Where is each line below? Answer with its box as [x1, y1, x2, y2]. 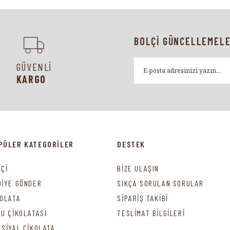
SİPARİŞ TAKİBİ [117, 193, 168, 203]
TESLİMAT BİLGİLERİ [117, 208, 185, 218]
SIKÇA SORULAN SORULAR [117, 178, 204, 188]
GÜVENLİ [16, 61, 52, 73]
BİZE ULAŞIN [117, 163, 159, 173]
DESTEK [117, 139, 145, 149]
